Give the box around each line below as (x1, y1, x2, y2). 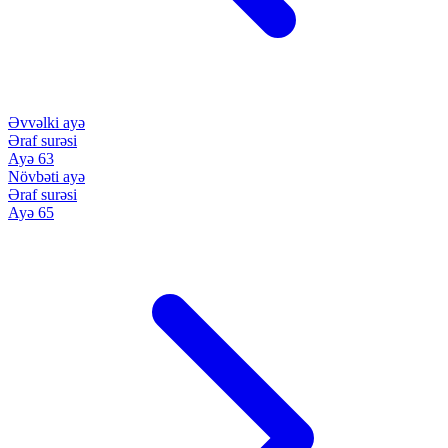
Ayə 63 (8, 149, 54, 167)
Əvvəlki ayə (8, 113, 85, 131)
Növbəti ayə (8, 167, 85, 185)
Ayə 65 (8, 203, 54, 221)
